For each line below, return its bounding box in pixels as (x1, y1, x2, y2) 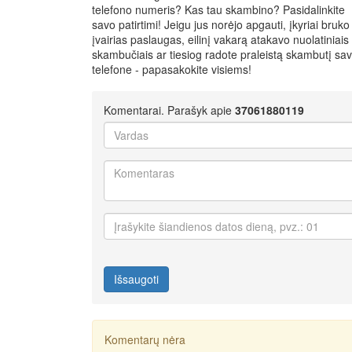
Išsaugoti (114, 270, 159, 287)
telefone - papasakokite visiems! (92, 60, 251, 77)
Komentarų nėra (104, 331, 185, 347)
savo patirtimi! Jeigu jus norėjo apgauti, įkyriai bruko (92, 16, 350, 32)
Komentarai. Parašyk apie (104, 101, 235, 118)
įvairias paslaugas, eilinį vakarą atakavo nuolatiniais (92, 31, 349, 47)
